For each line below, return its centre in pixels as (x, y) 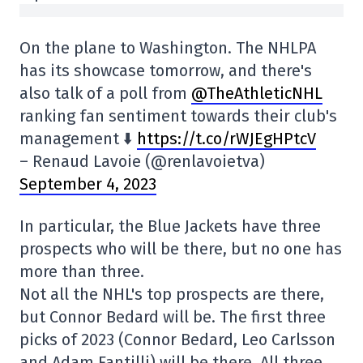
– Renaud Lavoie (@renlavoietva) (142, 162)
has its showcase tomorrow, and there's (166, 71)
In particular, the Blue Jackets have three (170, 226)
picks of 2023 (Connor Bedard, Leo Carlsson (177, 340)
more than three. (82, 272)
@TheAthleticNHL (257, 94)
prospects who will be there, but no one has (181, 249)
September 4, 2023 (88, 184)
